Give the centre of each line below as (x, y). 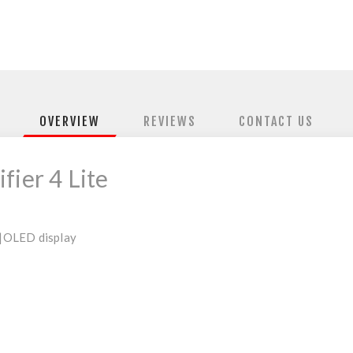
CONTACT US (276, 121)
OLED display (40, 237)
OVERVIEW (70, 121)
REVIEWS (169, 121)
